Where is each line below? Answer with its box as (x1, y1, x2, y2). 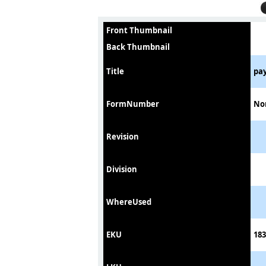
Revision (106, 131, 139, 142)
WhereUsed (106, 197, 151, 207)
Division (106, 164, 137, 175)
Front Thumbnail (106, 25, 172, 36)
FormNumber (106, 99, 159, 109)
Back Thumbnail (106, 42, 170, 52)
